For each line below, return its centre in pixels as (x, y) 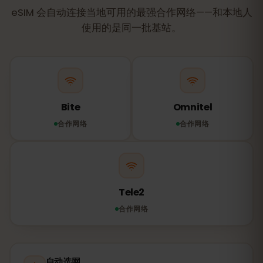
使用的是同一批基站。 (131, 28)
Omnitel (193, 107)
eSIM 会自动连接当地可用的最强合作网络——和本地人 (131, 13)
